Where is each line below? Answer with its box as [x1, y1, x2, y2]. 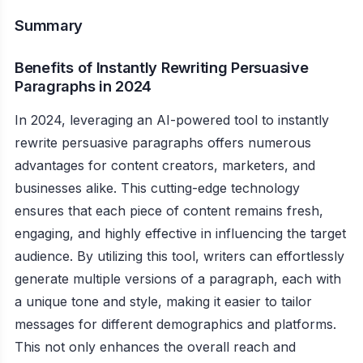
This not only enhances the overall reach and [15, 339, 296, 356]
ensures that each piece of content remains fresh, [15, 203, 323, 220]
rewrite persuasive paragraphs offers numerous [15, 135, 311, 152]
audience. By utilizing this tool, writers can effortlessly [15, 248, 344, 265]
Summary [15, 15, 83, 34]
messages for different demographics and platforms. [15, 316, 336, 333]
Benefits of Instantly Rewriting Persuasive [15, 58, 309, 77]
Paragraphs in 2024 [15, 77, 152, 96]
